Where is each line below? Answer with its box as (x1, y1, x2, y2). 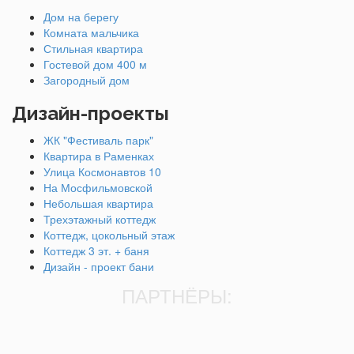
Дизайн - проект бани (43, 258, 154, 274)
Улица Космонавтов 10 (43, 163, 161, 179)
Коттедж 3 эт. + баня (43, 242, 149, 258)
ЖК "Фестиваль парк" (43, 131, 153, 148)
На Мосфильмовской (43, 179, 153, 195)
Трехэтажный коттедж (43, 210, 156, 227)
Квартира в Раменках (43, 147, 154, 164)
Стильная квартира (43, 40, 143, 56)
